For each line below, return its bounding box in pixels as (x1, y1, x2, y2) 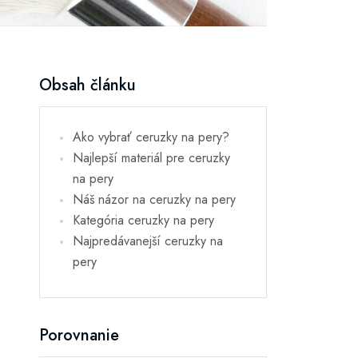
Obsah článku (39, 73, 136, 97)
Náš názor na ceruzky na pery (73, 189, 236, 209)
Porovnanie (39, 323, 119, 347)
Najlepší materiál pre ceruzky (73, 148, 230, 167)
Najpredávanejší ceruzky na (73, 231, 223, 250)
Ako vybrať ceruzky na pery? (73, 127, 229, 146)
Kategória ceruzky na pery (73, 210, 214, 229)
